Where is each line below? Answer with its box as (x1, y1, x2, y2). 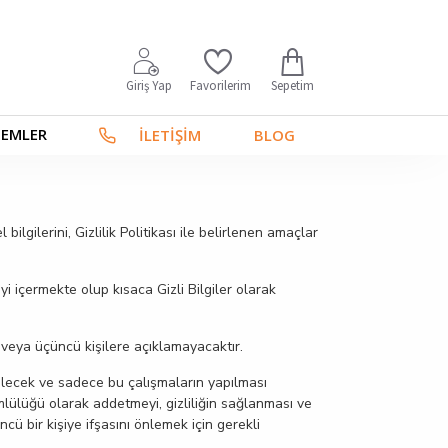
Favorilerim (189, 77, 251, 94)
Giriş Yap (125, 77, 172, 94)
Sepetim (270, 76, 314, 94)
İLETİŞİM (138, 125, 201, 145)
